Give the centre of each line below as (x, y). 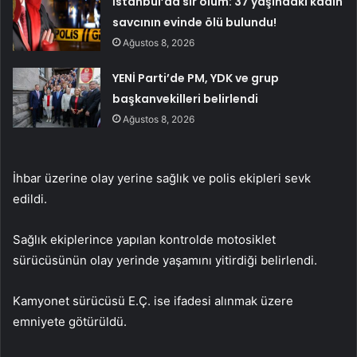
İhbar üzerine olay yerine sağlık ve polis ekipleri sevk (162, 178)
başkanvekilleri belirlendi (186, 99)
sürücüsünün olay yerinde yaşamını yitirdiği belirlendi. (165, 261)
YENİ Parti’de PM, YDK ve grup (196, 78)
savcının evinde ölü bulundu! (195, 23)
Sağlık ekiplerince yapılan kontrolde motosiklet (144, 240)
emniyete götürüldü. (70, 322)
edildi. (30, 199)
